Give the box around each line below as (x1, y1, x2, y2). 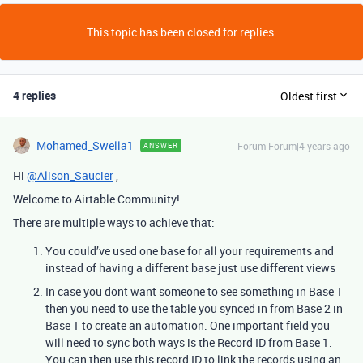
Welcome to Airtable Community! (13, 191, 180, 207)
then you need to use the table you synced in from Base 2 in (45, 301, 343, 316)
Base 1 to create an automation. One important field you (45, 318, 330, 333)
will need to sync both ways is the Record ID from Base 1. (45, 335, 332, 350)
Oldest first (280, 88, 337, 104)
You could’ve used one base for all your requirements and (45, 243, 334, 258)
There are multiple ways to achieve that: (13, 215, 215, 230)
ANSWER (143, 140, 178, 151)
